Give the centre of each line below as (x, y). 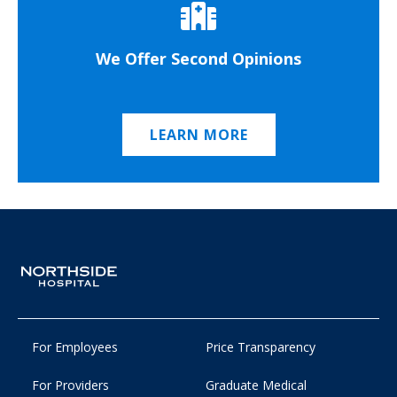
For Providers (70, 385)
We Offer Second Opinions (198, 58)
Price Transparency (260, 347)
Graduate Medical (256, 385)
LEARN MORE (198, 134)
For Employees (75, 347)
